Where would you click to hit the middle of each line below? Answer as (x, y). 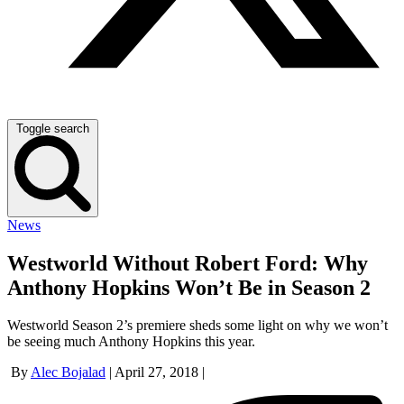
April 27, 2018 (156, 372)
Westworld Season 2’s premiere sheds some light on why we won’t (197, 326)
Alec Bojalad (68, 372)
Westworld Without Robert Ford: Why (188, 263)
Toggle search (53, 128)
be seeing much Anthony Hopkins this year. (131, 342)
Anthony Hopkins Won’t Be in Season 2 (189, 287)
